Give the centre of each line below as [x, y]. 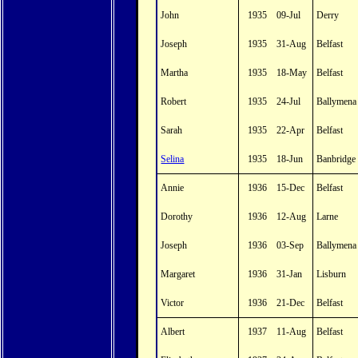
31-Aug [292, 44]
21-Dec [291, 303]
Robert [174, 101]
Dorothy [177, 217]
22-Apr [291, 130]
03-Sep [290, 245]
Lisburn [332, 274]
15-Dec [291, 188]
